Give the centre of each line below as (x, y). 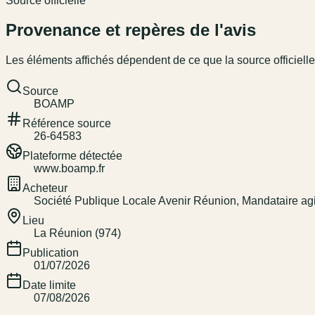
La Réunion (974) (77, 233)
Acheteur (45, 188)
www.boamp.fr (69, 169)
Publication (51, 253)
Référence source (67, 124)
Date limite (49, 285)
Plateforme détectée (72, 156)
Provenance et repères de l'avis (131, 30)
